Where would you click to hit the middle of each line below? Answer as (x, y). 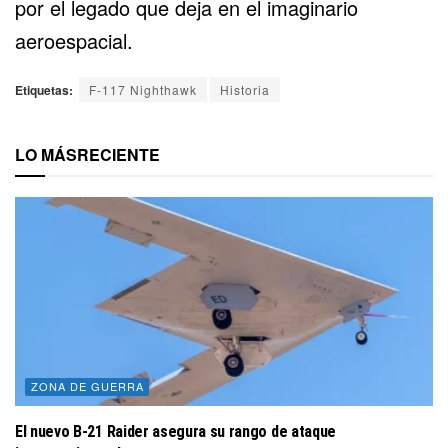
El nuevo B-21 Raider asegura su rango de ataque (175, 431)
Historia (245, 89)
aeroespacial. (74, 40)
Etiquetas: (44, 89)
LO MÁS (46, 154)
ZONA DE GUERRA (87, 385)
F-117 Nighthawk (143, 89)
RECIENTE (118, 154)
